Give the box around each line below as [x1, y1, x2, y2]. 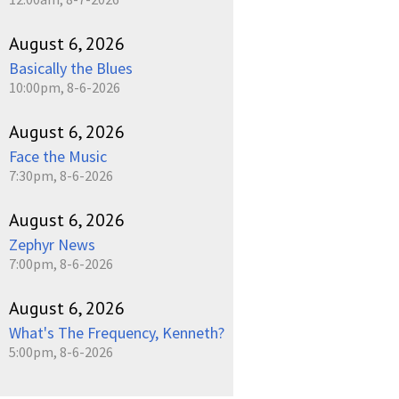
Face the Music [9, 146, 107, 167]
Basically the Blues [9, 58, 133, 78]
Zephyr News [9, 234, 95, 255]
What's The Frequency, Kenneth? [9, 322, 224, 343]
